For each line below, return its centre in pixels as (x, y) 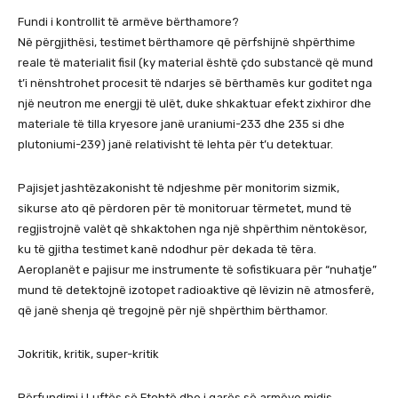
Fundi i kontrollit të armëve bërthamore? (128, 21)
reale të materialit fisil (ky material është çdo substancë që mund (195, 62)
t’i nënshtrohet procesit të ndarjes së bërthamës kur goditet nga (195, 83)
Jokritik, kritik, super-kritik (88, 354)
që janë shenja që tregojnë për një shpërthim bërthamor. (173, 310)
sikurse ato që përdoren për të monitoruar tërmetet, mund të (185, 208)
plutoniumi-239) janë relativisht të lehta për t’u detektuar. (175, 144)
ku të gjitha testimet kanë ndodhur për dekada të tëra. (167, 249)
